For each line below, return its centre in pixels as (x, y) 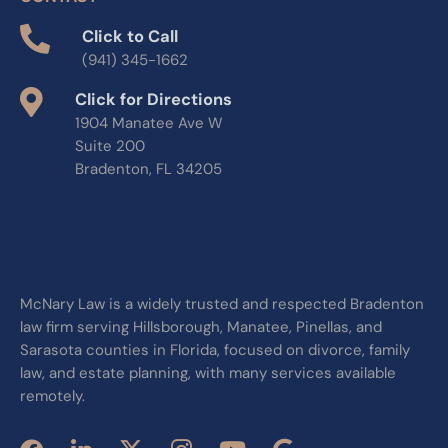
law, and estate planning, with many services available (208, 373)
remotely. (52, 396)
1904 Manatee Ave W (149, 122)
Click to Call (130, 36)
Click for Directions (153, 99)
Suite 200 (110, 145)
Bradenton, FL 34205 (148, 168)
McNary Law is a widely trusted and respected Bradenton (222, 304)
